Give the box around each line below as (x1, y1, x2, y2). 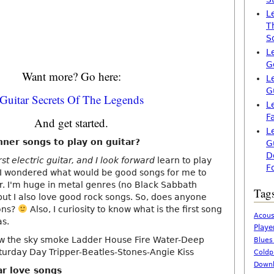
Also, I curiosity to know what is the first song (27, 204, 222, 214)
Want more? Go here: (21, 68, 121, 84)
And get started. (34, 115, 108, 130)
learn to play (155, 155, 212, 165)
